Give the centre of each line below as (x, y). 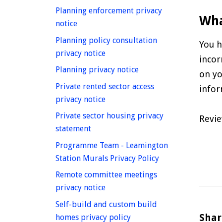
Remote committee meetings (106, 175)
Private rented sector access (105, 86)
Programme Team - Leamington (112, 145)
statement (73, 129)
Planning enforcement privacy (109, 11)
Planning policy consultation (106, 40)
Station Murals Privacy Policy (107, 158)
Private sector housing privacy (110, 116)
